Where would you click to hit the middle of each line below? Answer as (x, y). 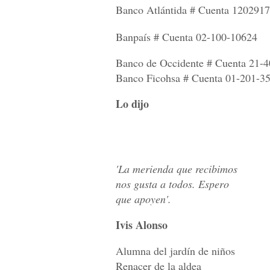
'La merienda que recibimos (177, 169)
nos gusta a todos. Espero (172, 184)
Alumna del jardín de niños (175, 251)
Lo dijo (132, 104)
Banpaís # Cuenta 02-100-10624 (187, 37)
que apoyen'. (143, 199)
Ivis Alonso (142, 225)
